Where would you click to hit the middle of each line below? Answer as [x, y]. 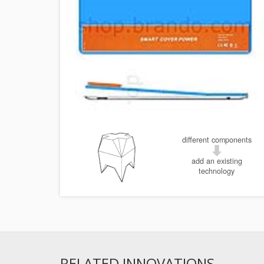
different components [217, 140]
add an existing [217, 161]
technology [217, 171]
